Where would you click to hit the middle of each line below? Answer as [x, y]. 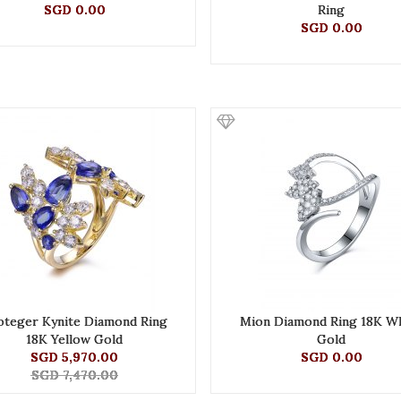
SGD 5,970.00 [75, 362]
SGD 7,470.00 [74, 380]
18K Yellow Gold [75, 344]
